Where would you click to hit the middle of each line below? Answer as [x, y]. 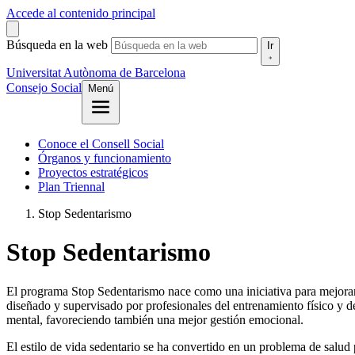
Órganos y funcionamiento [105, 158]
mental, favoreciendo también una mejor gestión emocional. [155, 319]
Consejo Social [44, 88]
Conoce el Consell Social [101, 144]
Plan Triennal [71, 187]
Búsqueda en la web [57, 45]
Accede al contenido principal [81, 13]
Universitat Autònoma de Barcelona [96, 73]
